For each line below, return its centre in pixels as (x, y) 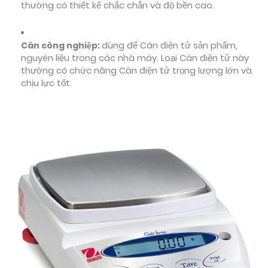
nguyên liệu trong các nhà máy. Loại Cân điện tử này (135, 58)
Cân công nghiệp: (61, 45)
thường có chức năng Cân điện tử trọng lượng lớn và (136, 71)
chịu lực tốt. (46, 83)
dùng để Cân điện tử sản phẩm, (170, 45)
